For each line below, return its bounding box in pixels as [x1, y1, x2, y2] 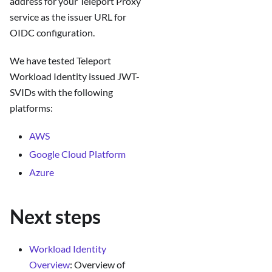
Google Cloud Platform [29, 148, 126, 160]
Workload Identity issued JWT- [10, 70, 140, 83]
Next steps [10, 205, 101, 229]
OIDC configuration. [10, 27, 95, 39]
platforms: [10, 102, 53, 114]
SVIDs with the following [10, 86, 113, 98]
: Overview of [70, 259, 125, 271]
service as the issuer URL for [10, 11, 126, 23]
